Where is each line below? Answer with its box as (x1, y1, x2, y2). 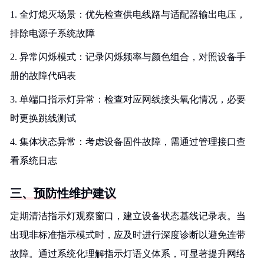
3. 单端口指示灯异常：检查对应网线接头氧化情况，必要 (10, 94, 246, 104)
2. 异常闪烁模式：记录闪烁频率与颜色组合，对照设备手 (10, 52, 246, 62)
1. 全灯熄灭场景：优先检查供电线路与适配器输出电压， (10, 9, 246, 19)
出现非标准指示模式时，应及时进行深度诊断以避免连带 (10, 230, 246, 240)
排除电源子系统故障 (10, 28, 95, 38)
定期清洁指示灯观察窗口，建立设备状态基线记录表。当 (10, 211, 246, 221)
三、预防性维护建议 (10, 187, 116, 200)
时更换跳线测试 (10, 113, 76, 123)
